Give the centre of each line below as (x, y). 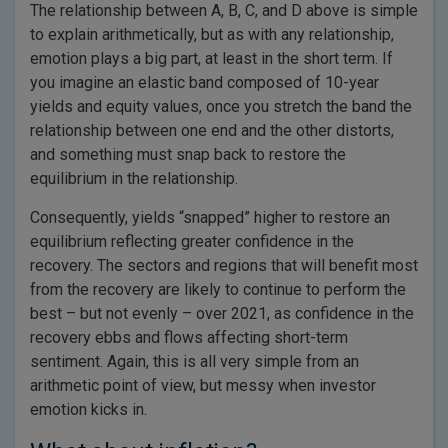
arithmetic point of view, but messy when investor (203, 385)
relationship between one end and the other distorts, (212, 130)
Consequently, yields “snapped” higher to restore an (210, 217)
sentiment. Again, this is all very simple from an (194, 361)
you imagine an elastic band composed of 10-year (204, 82)
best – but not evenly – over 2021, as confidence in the (222, 313)
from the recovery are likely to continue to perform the (218, 289)
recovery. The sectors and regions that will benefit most (224, 265)
